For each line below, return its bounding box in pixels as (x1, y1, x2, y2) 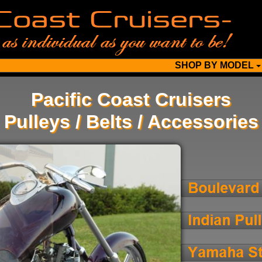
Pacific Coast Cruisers (31, 89, 231, 110)
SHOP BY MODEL (175, 60, 254, 70)
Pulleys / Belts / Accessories (4, 111, 258, 132)
